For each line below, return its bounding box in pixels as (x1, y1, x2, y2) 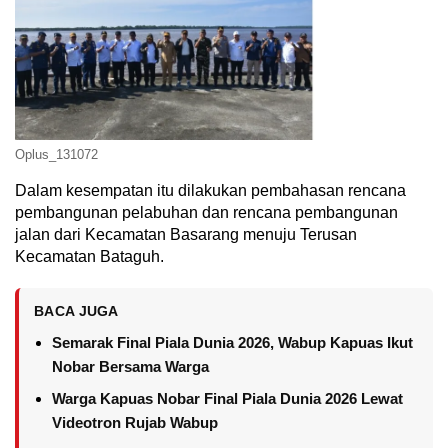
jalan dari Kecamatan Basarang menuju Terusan (15, 225, 357, 243)
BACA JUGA (34, 302, 119, 319)
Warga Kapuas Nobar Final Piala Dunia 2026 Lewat (52, 389, 403, 407)
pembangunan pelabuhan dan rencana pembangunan (15, 203, 398, 221)
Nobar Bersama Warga (52, 357, 209, 375)
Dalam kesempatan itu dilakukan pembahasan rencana (15, 181, 406, 199)
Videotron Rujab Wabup (52, 413, 218, 431)
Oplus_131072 (15, 146, 98, 162)
